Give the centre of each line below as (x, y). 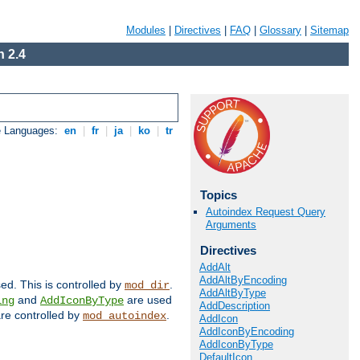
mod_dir (147, 286)
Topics (218, 195)
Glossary (280, 30)
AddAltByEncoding (243, 280)
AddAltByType (233, 292)
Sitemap (329, 30)
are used (148, 300)
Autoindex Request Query (266, 212)
